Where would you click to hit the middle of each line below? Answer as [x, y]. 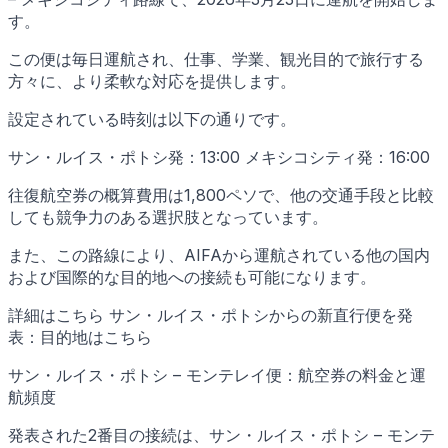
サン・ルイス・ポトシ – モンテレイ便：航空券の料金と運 [217, 374]
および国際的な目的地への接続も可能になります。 [192, 276]
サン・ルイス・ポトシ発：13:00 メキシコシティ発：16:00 [219, 156]
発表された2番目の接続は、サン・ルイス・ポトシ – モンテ [221, 434]
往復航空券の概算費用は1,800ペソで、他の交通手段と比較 [221, 194]
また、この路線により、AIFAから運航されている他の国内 [219, 254]
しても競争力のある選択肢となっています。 [168, 216]
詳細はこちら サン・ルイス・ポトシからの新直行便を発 [210, 314]
